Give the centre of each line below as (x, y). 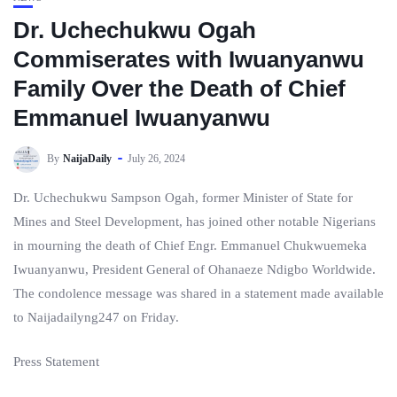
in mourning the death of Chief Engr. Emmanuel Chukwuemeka (190, 245)
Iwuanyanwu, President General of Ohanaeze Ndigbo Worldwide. (195, 269)
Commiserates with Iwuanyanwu (189, 59)
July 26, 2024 (156, 158)
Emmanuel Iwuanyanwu (142, 118)
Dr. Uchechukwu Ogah (135, 30)
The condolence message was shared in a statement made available (198, 293)
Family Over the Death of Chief (179, 89)
